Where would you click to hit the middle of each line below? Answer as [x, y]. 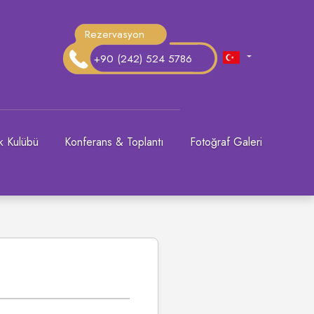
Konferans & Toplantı [115, 142]
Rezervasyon [114, 35]
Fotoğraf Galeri [226, 142]
